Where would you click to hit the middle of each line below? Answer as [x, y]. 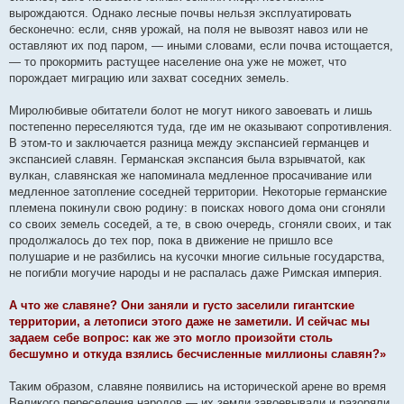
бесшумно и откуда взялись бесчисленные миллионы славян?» [197, 354]
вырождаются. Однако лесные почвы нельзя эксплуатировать [180, 13]
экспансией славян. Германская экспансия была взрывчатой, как [187, 159]
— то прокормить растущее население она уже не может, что [178, 62]
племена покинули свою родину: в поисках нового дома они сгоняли [197, 208]
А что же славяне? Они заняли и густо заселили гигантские [182, 305]
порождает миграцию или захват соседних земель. [149, 78]
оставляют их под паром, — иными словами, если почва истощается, [201, 46]
